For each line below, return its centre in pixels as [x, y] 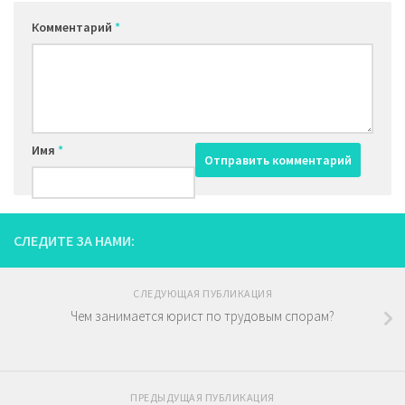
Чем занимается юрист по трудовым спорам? [202, 316]
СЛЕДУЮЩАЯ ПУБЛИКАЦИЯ [202, 293]
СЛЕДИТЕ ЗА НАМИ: [74, 240]
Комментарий [73, 27]
